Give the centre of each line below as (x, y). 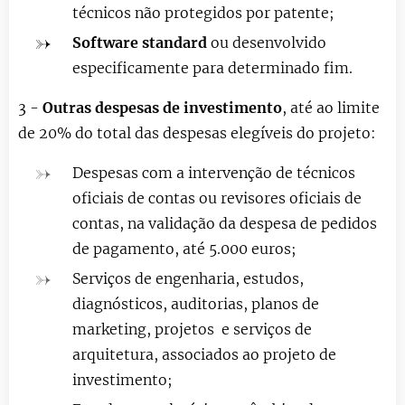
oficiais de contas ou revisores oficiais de (217, 198)
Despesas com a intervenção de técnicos (214, 172)
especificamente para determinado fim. (212, 67)
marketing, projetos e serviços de (192, 329)
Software (107, 42)
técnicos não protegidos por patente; (203, 12)
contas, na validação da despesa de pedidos (225, 223)
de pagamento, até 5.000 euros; (184, 248)
